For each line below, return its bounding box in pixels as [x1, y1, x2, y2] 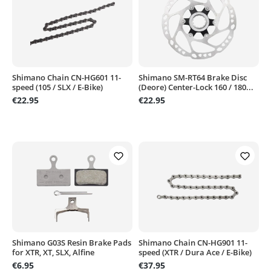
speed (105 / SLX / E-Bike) [12, 81, 103, 93]
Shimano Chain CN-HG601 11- [12, 71, 121, 83]
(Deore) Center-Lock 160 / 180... [139, 81, 253, 93]
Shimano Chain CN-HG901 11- [139, 237, 247, 248]
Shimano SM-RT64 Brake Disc [139, 71, 247, 83]
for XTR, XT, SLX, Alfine [12, 246, 94, 258]
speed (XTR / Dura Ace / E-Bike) [139, 246, 252, 258]
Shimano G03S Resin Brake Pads [12, 237, 131, 248]
